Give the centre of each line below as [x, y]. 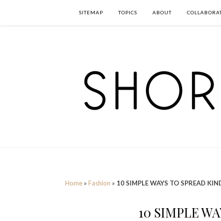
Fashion [99, 183]
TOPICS [128, 12]
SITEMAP [91, 12]
